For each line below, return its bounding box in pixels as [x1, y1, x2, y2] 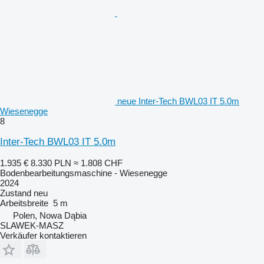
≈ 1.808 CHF [74, 158, 123, 168]
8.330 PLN [31, 158, 71, 168]
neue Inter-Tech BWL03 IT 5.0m [117, 96, 239, 106]
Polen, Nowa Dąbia [13, 210, 87, 220]
